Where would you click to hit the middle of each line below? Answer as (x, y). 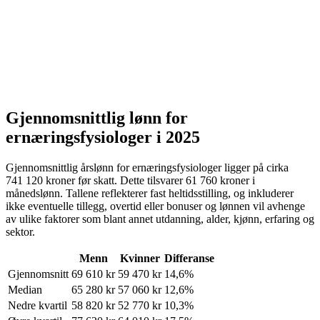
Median (25, 289)
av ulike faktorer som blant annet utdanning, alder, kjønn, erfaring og (160, 219)
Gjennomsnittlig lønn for (97, 117)
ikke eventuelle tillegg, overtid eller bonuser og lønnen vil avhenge (155, 206)
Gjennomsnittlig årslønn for (69, 167)
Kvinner (140, 258)
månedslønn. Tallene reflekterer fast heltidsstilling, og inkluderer (150, 193)
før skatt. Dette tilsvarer (130, 180)
